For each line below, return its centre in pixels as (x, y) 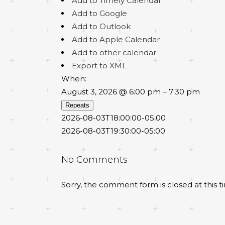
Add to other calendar (114, 52)
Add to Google (99, 13)
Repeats (77, 105)
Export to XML (99, 66)
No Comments (94, 160)
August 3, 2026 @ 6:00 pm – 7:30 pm (131, 92)
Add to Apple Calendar (116, 39)
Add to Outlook (101, 26)
